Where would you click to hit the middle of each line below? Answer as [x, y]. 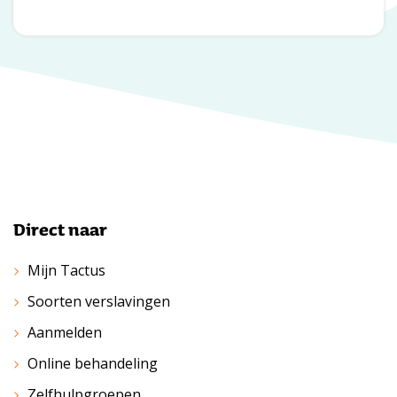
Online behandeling [93, 363]
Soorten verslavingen [99, 301]
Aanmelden [65, 332]
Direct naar [60, 229]
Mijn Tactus [66, 270]
